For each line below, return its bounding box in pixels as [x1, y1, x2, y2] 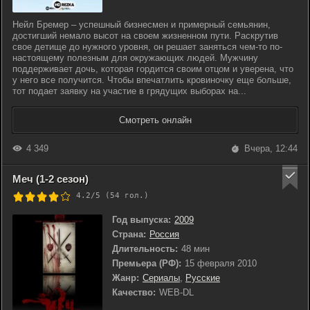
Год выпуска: [112, 215, 171, 225]
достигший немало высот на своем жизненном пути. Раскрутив [12, 30, 278, 41]
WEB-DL [159, 287, 194, 298]
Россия [149, 229, 179, 239]
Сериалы [143, 273, 180, 283]
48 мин [181, 244, 210, 254]
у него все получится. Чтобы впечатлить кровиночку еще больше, [12, 75, 291, 85]
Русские [185, 273, 220, 283]
